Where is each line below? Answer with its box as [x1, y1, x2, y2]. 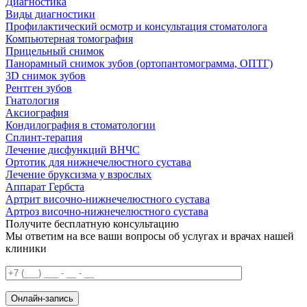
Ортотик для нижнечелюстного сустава [5, 156, 191, 168]
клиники [5, 243, 47, 254]
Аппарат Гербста [5, 181, 84, 193]
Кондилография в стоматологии [5, 119, 156, 131]
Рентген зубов [5, 82, 72, 94]
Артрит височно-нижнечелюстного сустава [5, 193, 210, 205]
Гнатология [5, 95, 59, 106]
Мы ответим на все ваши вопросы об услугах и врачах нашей [5, 230, 294, 242]
